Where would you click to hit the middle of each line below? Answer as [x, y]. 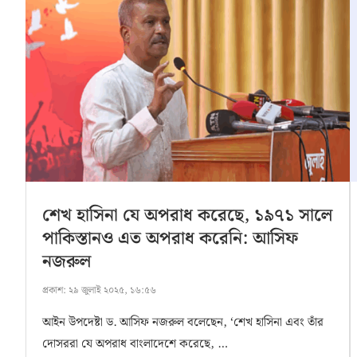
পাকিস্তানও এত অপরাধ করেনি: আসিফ [170, 239]
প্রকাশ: [54, 291]
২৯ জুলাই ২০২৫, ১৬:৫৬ [111, 291]
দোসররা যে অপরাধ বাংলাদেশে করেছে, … [135, 345]
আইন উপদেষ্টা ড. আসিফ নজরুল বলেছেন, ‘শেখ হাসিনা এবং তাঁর [183, 323]
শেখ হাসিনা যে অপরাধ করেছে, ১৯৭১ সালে [187, 216]
